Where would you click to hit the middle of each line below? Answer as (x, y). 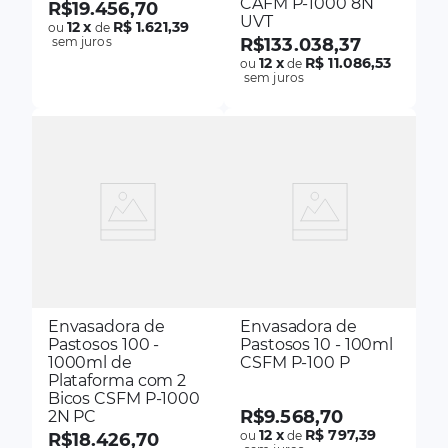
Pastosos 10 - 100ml (317, 345)
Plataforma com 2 (117, 381)
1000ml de (89, 363)
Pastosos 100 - (103, 345)
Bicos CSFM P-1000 (124, 399)
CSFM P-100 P (295, 363)
